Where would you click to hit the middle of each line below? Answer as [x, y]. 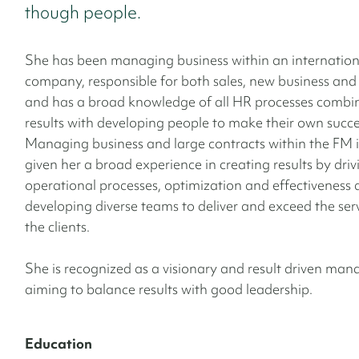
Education [58, 343]
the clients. [57, 226]
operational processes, [95, 185]
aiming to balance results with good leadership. [169, 289]
